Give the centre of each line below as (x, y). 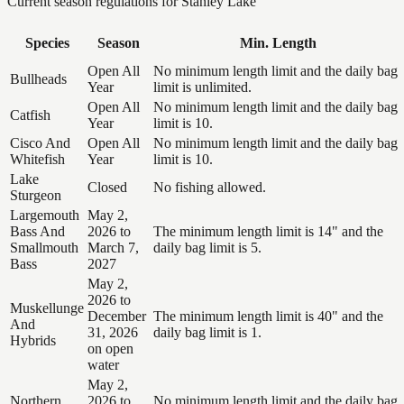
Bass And (37, 231)
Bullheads (38, 78)
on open (110, 348)
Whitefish (37, 159)
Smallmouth (44, 247)
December (117, 316)
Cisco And (40, 142)
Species (47, 42)
